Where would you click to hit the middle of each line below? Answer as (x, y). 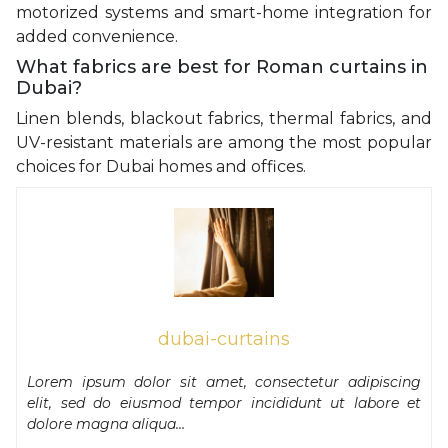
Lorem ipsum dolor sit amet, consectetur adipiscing (224, 382)
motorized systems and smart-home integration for (224, 12)
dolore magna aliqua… (106, 424)
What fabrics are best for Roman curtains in (222, 66)
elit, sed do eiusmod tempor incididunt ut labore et (224, 403)
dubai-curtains (224, 339)
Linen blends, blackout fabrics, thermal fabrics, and (224, 118)
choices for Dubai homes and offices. (161, 166)
